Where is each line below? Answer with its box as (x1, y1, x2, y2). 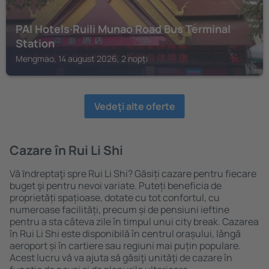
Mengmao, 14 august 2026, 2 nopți (16, 53, 148, 64)
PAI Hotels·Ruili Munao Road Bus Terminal (16, 22, 231, 36)
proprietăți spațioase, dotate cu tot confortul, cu (10, 191, 220, 204)
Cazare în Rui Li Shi (10, 142, 123, 159)
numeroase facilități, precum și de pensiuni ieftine (10, 203, 229, 216)
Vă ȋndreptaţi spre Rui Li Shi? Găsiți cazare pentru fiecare (10, 167, 256, 180)
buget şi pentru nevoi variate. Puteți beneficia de (10, 179, 222, 192)
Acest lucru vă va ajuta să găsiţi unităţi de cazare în (10, 251, 232, 264)
